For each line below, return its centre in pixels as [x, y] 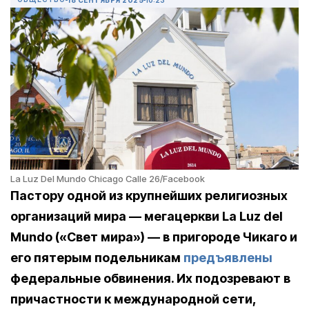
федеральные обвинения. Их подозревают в [150, 279]
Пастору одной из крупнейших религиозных [149, 196]
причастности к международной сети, [133, 299]
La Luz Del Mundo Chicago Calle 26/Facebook [108, 179]
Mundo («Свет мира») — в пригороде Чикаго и [154, 237]
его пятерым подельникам [97, 258]
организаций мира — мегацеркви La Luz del [147, 217]
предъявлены [228, 258]
